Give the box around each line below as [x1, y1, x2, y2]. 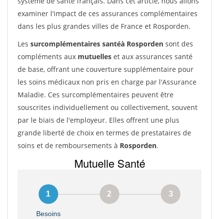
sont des [163, 39, 193, 48]
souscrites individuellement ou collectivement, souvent [18, 103, 197, 112]
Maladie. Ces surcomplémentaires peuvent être [18, 90, 174, 99]
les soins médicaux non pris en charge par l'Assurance [18, 77, 197, 87]
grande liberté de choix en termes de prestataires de [18, 128, 191, 137]
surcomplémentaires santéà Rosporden [30, 39, 163, 48]
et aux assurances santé [111, 52, 193, 61]
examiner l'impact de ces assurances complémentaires [18, 9, 197, 18]
